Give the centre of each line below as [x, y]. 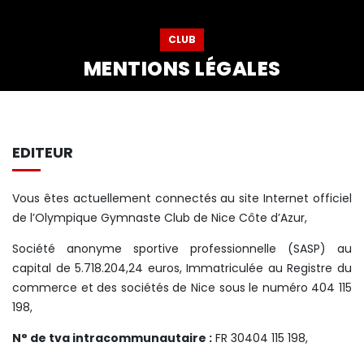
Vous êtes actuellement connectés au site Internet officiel [182, 198]
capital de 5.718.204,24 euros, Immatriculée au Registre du [182, 268]
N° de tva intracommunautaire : [112, 338]
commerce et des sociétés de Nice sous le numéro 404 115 [182, 288]
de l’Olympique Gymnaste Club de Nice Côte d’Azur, [160, 218]
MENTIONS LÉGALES [182, 69]
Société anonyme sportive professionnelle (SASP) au [182, 249]
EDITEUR [43, 152]
